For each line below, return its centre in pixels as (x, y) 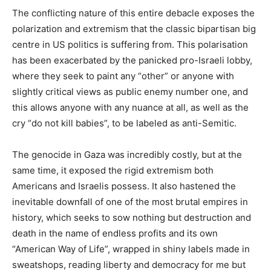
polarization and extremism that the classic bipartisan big (134, 28)
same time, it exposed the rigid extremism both (113, 170)
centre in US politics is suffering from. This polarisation (130, 44)
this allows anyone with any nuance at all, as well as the (130, 107)
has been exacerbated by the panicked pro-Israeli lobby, (132, 60)
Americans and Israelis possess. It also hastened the (124, 186)
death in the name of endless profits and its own (115, 233)
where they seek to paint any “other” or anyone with (123, 76)
